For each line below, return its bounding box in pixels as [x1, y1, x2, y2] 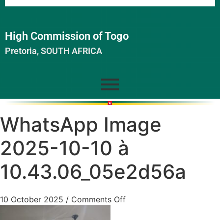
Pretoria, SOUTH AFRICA [5, 46, 102, 56]
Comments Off [71, 194, 126, 205]
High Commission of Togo [5, 30, 129, 43]
